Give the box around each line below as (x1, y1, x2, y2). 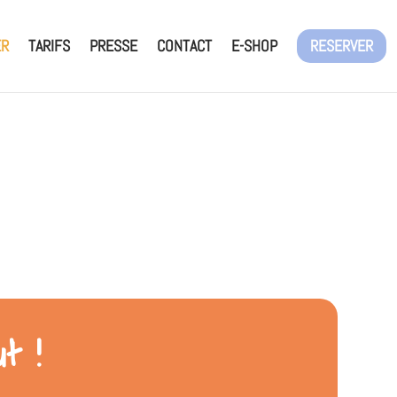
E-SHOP (231, 35, 277, 56)
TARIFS (28, 35, 70, 56)
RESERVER (310, 35, 373, 56)
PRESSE (90, 35, 137, 56)
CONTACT (157, 35, 212, 56)
